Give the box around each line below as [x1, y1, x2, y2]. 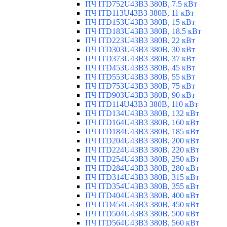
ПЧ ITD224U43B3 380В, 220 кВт [85, 145, 199, 155]
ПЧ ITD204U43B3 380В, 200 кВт [85, 136, 199, 145]
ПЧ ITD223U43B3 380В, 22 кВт [85, 36, 195, 45]
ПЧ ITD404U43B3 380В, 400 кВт [85, 191, 199, 200]
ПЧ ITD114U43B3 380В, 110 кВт [85, 100, 198, 109]
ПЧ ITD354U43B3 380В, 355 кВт [85, 182, 199, 191]
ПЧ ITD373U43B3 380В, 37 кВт [85, 54, 195, 63]
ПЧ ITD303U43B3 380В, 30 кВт [85, 45, 195, 54]
